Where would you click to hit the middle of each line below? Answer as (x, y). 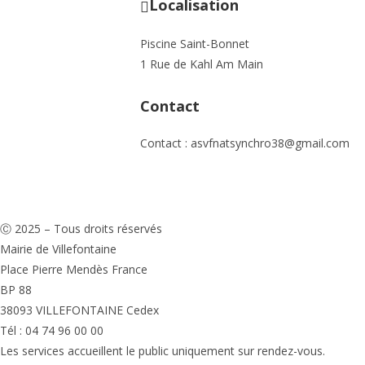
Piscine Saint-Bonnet (195, 43)
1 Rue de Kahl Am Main (202, 64)
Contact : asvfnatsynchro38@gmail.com (245, 143)
